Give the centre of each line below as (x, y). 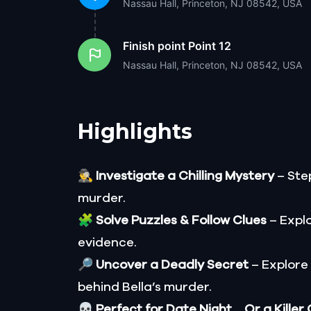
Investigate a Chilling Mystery (185, 177)
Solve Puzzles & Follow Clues (181, 221)
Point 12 (210, 46)
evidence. (107, 243)
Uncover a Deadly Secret (172, 266)
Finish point (154, 46)
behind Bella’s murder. (145, 288)
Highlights (135, 132)
